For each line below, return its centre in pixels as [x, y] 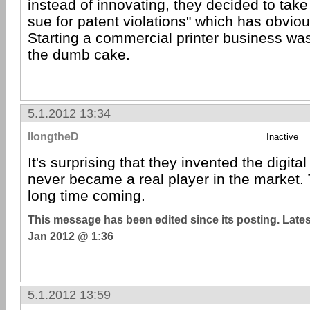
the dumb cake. [79, 54]
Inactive [282, 137]
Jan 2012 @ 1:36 [71, 236]
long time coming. [86, 195]
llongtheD [53, 137]
